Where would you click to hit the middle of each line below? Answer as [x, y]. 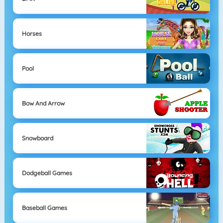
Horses [32, 33]
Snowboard [37, 138]
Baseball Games [44, 208]
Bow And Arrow [43, 103]
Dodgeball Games [47, 173]
